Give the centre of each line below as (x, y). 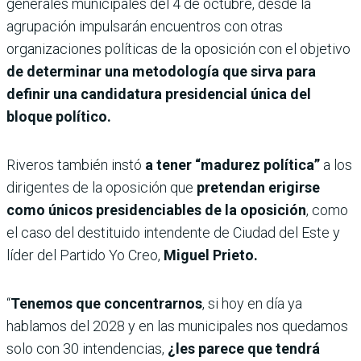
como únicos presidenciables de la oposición (156, 210)
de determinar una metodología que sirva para (161, 72)
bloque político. (59, 117)
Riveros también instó (76, 165)
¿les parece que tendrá (244, 349)
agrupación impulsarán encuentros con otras (145, 27)
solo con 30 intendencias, (87, 349)
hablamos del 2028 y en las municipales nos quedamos (177, 326)
